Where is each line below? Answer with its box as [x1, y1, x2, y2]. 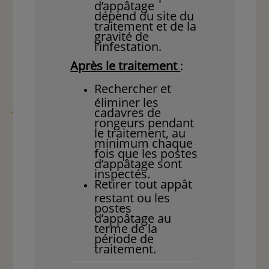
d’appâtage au [94, 210, 172, 223]
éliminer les [94, 94, 159, 107]
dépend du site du [94, 8, 195, 20]
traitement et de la [94, 18, 197, 31]
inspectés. [94, 166, 151, 178]
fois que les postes [94, 145, 198, 158]
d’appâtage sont [94, 156, 183, 168]
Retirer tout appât [94, 176, 193, 193]
